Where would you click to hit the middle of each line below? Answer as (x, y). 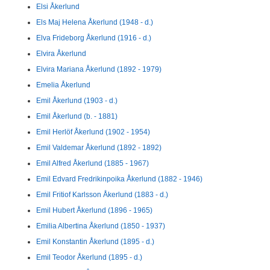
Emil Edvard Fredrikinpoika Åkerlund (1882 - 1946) (119, 179)
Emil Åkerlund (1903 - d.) (77, 101)
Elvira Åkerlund (61, 54)
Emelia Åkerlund (63, 85)
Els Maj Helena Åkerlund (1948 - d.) (95, 22)
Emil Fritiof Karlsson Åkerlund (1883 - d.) (102, 195)
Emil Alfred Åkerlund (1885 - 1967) (93, 163)
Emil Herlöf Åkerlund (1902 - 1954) (93, 132)
